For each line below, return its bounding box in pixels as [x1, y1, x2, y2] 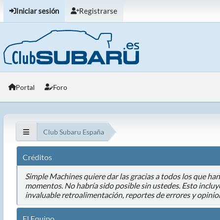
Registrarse [79, 7, 117, 15]
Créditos [22, 152, 52, 162]
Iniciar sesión [16, 7, 59, 15]
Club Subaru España [43, 127, 104, 136]
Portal [15, 82, 35, 91]
